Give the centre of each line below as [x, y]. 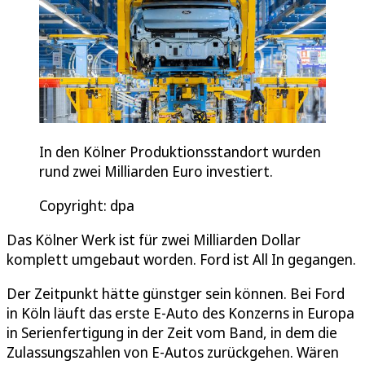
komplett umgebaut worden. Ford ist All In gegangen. [181, 259]
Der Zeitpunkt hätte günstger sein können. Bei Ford [176, 294]
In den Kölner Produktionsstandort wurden [180, 152]
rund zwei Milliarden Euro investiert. [158, 172]
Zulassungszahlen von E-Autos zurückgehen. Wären [173, 352]
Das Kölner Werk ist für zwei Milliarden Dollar [154, 240]
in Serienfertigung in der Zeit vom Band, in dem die [172, 333]
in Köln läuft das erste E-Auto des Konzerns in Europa [180, 313]
